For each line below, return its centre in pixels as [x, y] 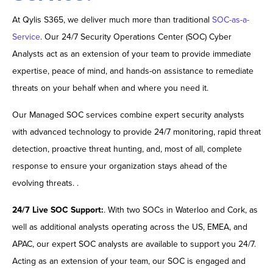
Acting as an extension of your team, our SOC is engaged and [129, 261]
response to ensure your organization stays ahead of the [120, 166]
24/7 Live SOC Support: [58, 210]
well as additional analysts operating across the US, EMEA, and [130, 227]
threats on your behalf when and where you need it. [110, 88]
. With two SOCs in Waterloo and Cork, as [181, 210]
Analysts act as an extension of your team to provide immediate [132, 54]
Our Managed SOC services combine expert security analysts [128, 115]
